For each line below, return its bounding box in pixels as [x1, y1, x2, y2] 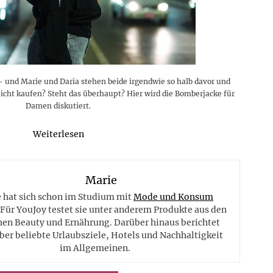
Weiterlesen [32, 128, 84, 140]
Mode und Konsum [133, 191, 213, 202]
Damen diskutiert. [26, 101, 91, 110]
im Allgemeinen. [59, 242, 130, 253]
